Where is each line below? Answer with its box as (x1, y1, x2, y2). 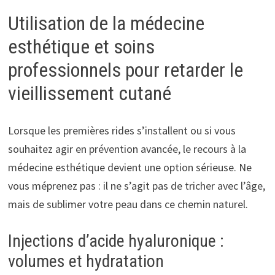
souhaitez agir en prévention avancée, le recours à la (7, 141, 246, 156)
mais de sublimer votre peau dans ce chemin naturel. (7, 196, 248, 211)
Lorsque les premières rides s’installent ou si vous (7, 123, 236, 137)
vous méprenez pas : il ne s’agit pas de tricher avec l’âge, (7, 178, 265, 193)
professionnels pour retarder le (7, 58, 243, 82)
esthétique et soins (7, 34, 155, 58)
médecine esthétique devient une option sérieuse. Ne (7, 160, 252, 174)
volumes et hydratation (7, 250, 164, 271)
